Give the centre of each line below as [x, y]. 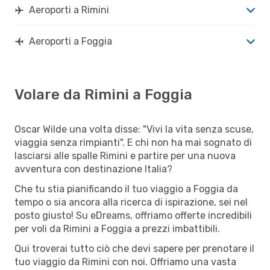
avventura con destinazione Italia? [93, 169]
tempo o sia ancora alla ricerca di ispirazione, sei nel [131, 202]
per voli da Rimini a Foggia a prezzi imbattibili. [117, 228]
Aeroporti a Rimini [69, 10]
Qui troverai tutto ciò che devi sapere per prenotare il [134, 248]
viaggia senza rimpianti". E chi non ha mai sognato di [133, 142]
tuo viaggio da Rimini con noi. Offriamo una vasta [125, 262]
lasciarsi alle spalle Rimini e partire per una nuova [125, 155]
